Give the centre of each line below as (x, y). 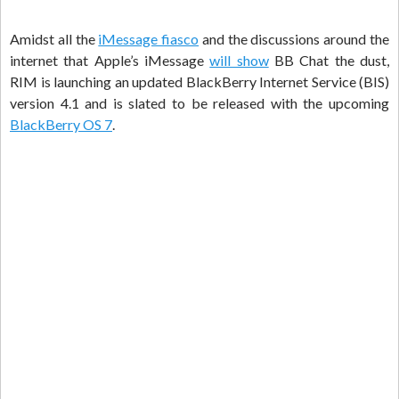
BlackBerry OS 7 (61, 125)
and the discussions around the (294, 39)
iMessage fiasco (149, 39)
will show (239, 61)
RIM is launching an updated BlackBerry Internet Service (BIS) (199, 82)
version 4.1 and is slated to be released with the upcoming (199, 103)
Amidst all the (54, 39)
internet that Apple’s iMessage (110, 61)
